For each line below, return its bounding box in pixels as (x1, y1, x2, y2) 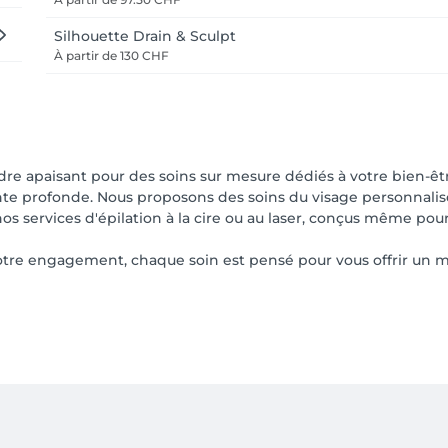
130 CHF (117, 48, 169, 63)
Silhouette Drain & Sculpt (54, 27, 236, 45)
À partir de (54, 48, 117, 63)
